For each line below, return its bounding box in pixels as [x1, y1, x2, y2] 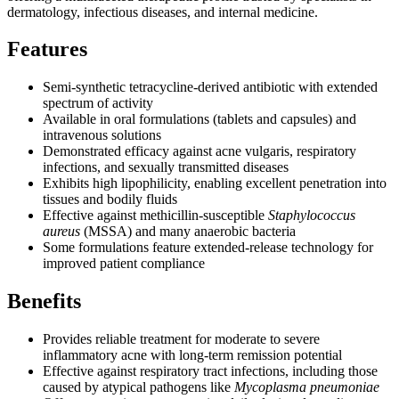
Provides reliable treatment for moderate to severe [43, 331, 320, 347]
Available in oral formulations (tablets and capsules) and [43, 111, 356, 127]
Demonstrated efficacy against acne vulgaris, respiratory [43, 143, 356, 159]
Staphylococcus [268, 208, 355, 224]
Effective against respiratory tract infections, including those [43, 363, 378, 379]
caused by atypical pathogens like [43, 379, 234, 395]
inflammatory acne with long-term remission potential [43, 347, 342, 363]
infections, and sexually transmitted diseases [43, 159, 289, 175]
